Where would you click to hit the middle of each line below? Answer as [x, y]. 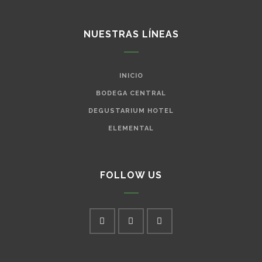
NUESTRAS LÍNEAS [131, 35]
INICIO [131, 76]
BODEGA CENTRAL [131, 94]
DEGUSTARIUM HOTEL [131, 111]
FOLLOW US [131, 175]
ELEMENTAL [131, 129]
